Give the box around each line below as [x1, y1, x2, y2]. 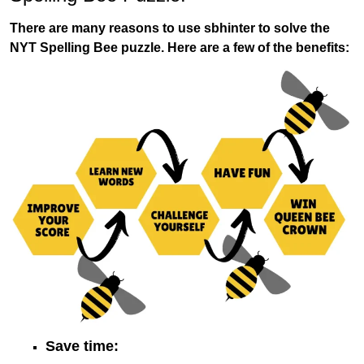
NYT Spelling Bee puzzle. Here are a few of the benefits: [10, 40, 349, 54]
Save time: [45, 337, 119, 354]
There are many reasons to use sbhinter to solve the [10, 20, 330, 35]
